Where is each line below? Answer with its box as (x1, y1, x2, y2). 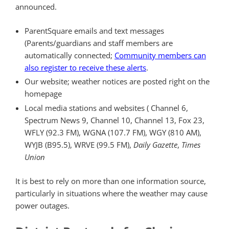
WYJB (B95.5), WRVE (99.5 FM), (25, 140, 133, 150)
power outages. (15, 200, 70, 211)
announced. (15, 2, 57, 12)
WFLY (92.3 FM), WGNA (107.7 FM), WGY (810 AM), (25, 127, 201, 138)
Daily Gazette (133, 140, 177, 150)
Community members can (114, 50, 206, 60)
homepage (25, 88, 62, 99)
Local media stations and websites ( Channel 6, (25, 103, 188, 113)
